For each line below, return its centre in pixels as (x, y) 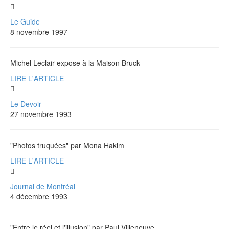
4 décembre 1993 (39, 196)
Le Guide (25, 21)
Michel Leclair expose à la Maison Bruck (75, 63)
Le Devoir (26, 104)
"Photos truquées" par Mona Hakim (67, 145)
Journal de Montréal (43, 186)
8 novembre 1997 (39, 31)
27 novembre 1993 (41, 114)
